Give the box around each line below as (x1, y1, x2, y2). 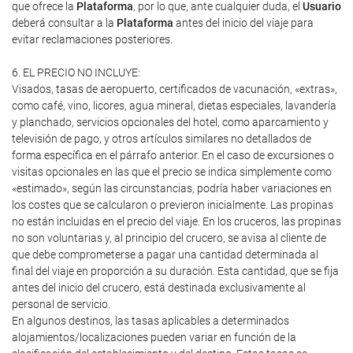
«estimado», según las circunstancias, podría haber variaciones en (12, 182, 332, 195)
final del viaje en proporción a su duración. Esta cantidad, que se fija (12, 265, 339, 277)
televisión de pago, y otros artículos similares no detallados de (12, 132, 311, 145)
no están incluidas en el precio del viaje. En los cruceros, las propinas (12, 215, 341, 228)
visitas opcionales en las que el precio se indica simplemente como (12, 165, 332, 178)
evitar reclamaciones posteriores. (12, 33, 173, 46)
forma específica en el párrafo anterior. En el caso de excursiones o (12, 149, 334, 162)
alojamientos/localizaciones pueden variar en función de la (12, 331, 296, 344)
